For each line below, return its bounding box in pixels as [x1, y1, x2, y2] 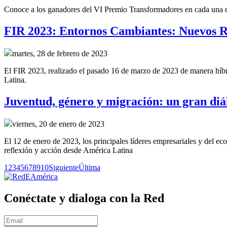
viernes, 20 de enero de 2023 [12, 119, 104, 128]
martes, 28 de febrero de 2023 [12, 49, 107, 58]
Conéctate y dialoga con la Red [4, 191, 164, 205]
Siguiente [49, 163, 79, 172]
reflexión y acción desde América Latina [4, 145, 133, 155]
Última [79, 163, 100, 172]
